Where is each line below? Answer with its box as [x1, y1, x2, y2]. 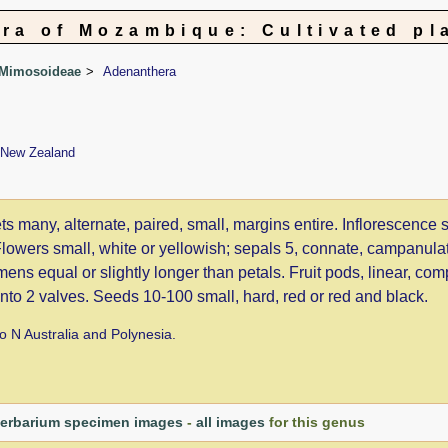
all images [196, 413, 265, 430]
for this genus [265, 413, 365, 430]
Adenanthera [103, 63, 176, 79]
